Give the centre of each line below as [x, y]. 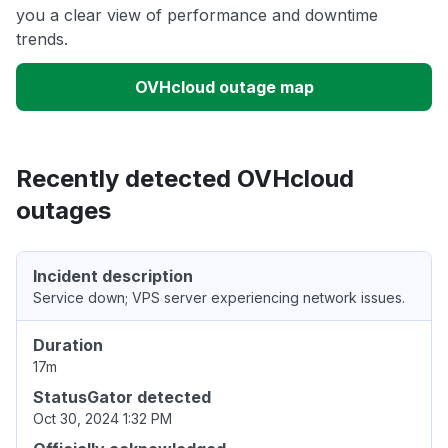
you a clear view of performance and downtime [197, 15]
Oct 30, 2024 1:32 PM [102, 419]
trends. [42, 39]
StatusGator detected [122, 397]
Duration [68, 345]
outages [63, 211]
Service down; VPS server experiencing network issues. [219, 298]
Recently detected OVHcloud [185, 179]
